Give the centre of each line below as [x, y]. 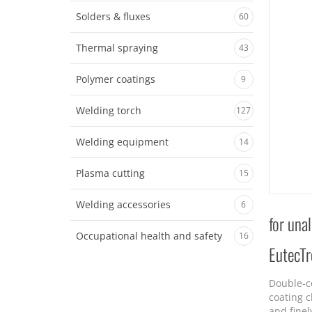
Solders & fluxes [113, 16]
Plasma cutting [110, 173]
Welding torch [108, 110]
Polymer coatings [115, 79]
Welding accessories [123, 204]
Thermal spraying [117, 48]
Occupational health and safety [149, 236]
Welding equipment [122, 142]
